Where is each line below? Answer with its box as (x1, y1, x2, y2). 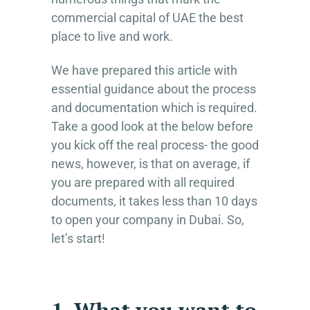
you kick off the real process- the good (51, 137, 259, 152)
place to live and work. (51, 28, 173, 44)
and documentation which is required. (51, 100, 257, 115)
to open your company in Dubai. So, (51, 212, 244, 227)
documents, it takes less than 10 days (51, 193, 257, 208)
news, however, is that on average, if (51, 156, 250, 171)
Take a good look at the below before (51, 118, 253, 134)
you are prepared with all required (51, 174, 235, 190)
